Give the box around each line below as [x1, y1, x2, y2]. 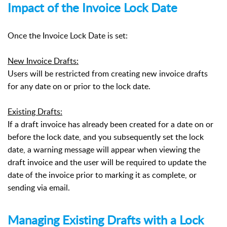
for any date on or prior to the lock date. [8, 81, 150, 92]
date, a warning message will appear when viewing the [8, 144, 200, 156]
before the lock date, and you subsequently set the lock [8, 131, 204, 143]
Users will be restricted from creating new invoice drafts [8, 68, 208, 80]
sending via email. [8, 182, 70, 194]
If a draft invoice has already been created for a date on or [8, 119, 213, 130]
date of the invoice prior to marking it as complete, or [8, 169, 197, 181]
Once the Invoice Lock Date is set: [8, 30, 128, 42]
